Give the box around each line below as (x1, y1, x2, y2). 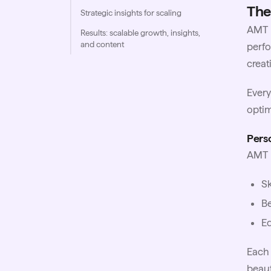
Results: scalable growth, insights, (80, 28, 200, 38)
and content (80, 39, 124, 50)
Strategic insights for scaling (80, 8, 181, 18)
